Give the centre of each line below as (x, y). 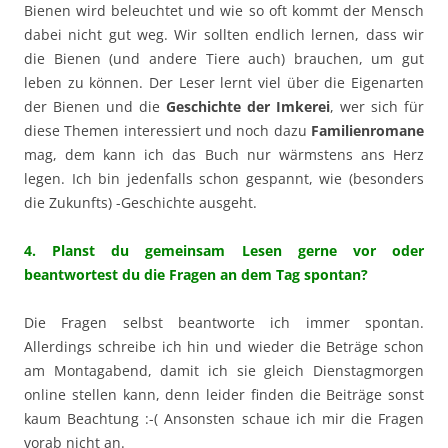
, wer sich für (377, 106)
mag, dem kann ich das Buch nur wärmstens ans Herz (224, 154)
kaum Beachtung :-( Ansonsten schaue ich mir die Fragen (224, 418)
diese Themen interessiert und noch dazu (165, 130)
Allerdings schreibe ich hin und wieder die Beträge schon (224, 346)
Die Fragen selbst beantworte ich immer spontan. (224, 322)
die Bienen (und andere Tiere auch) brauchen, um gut (224, 58)
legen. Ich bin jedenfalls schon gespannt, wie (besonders (224, 178)
